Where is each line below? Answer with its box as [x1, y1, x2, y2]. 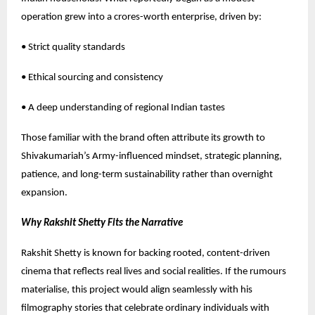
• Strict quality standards [21, 41, 125, 53]
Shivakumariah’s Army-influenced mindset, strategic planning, [21, 150, 282, 162]
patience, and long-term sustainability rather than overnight [21, 169, 273, 180]
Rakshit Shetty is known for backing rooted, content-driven [21, 247, 270, 259]
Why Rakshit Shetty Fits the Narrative [21, 217, 183, 229]
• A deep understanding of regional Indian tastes [21, 102, 225, 113]
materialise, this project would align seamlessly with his [21, 284, 252, 295]
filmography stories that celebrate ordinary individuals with [21, 302, 269, 314]
